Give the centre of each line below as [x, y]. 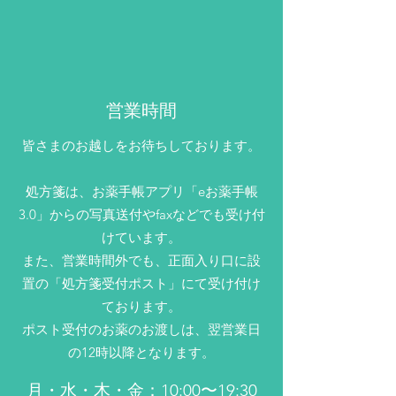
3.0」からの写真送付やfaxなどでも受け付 [141, 214]
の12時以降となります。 [141, 352]
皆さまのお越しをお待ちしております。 [141, 145]
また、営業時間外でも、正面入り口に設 [141, 260]
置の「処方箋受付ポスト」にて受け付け [141, 283]
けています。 [141, 237]
